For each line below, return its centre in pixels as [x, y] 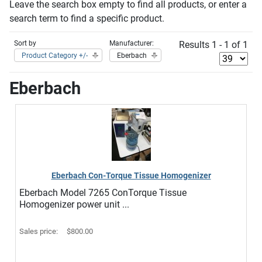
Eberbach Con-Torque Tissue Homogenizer [131, 175]
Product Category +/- [55, 56]
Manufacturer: [132, 43]
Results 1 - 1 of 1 [213, 45]
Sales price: [39, 231]
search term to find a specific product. [87, 18]
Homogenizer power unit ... [74, 204]
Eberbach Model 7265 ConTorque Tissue [103, 193]
